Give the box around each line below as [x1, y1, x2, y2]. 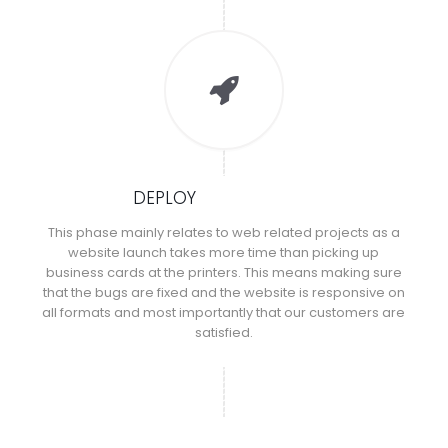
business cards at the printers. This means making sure [45, 262, 402, 282]
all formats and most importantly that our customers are [42, 302, 406, 322]
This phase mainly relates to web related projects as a [47, 222, 400, 242]
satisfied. [194, 322, 253, 342]
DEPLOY [133, 185, 197, 210]
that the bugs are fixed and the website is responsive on [42, 282, 405, 302]
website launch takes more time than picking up [68, 242, 380, 262]
